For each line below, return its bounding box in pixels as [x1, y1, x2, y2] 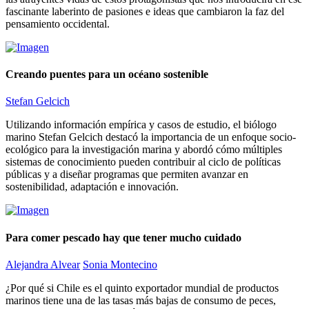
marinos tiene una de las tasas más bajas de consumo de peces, [6, 295, 276, 306]
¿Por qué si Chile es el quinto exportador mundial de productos [6, 282, 279, 294]
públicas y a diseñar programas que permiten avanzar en [6, 168, 248, 181]
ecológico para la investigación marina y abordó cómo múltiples [6, 143, 282, 156]
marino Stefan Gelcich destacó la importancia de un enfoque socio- [6, 131, 296, 143]
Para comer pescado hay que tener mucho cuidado [6, 231, 241, 243]
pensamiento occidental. [6, 17, 110, 30]
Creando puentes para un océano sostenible [6, 68, 208, 81]
